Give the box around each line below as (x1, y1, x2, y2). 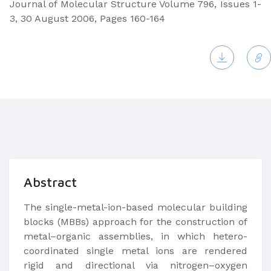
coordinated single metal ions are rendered (24, 245, 247, 256)
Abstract (24, 174, 77, 190)
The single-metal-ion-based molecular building (24, 201, 247, 213)
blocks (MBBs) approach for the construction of (24, 216, 247, 227)
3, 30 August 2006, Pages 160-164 (10, 13, 165, 24)
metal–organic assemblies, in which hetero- (24, 230, 247, 242)
